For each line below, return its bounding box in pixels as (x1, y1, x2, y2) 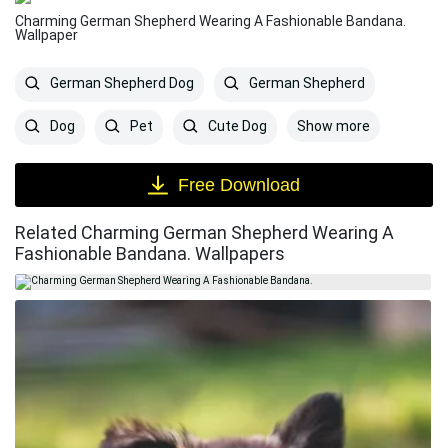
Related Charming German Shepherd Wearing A (15, 222, 394, 243)
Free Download (178, 175, 300, 195)
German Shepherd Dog (47, 75, 194, 92)
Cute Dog (205, 118, 267, 135)
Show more (297, 118, 370, 134)
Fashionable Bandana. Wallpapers (15, 243, 285, 264)
